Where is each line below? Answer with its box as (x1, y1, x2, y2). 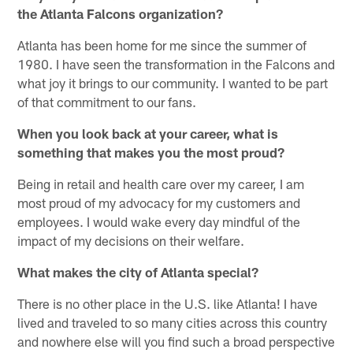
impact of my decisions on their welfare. (17, 232, 245, 248)
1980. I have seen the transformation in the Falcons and (17, 55, 336, 72)
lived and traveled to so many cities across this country (17, 314, 328, 330)
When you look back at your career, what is (17, 124, 279, 141)
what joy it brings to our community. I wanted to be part (17, 74, 329, 91)
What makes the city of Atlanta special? (17, 263, 259, 280)
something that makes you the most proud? (17, 143, 285, 160)
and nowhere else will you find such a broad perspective (17, 333, 336, 349)
